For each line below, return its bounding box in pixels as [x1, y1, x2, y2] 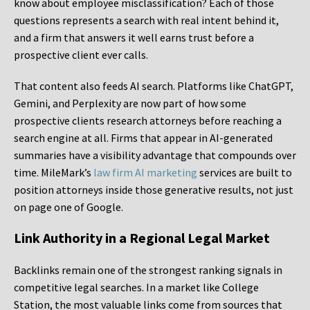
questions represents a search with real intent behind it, [14, 13, 279, 28]
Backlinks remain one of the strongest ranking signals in [14, 263, 282, 277]
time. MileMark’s [14, 165, 93, 180]
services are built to [197, 165, 292, 180]
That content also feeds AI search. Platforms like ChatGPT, [14, 79, 293, 93]
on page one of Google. [14, 200, 123, 215]
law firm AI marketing [93, 165, 197, 180]
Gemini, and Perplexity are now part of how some [14, 96, 246, 111]
